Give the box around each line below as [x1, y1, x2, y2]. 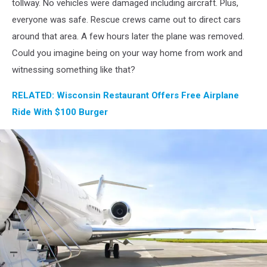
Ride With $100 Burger [12, 107, 108, 118]
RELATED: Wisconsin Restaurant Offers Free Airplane [12, 90, 239, 101]
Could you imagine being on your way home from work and [12, 48, 243, 59]
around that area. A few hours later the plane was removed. [12, 31, 244, 42]
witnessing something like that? [12, 64, 135, 76]
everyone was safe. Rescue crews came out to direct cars [12, 14, 241, 26]
